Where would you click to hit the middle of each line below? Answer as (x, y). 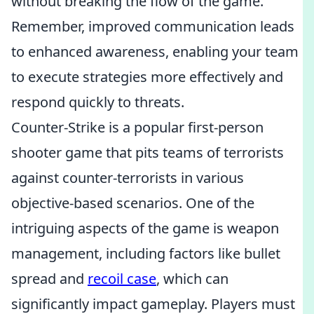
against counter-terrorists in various (128, 178)
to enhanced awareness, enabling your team (155, 52)
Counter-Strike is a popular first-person (137, 127)
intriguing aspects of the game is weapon (145, 228)
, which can (192, 279)
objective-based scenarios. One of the (133, 203)
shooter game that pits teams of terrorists (148, 152)
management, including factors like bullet (146, 253)
